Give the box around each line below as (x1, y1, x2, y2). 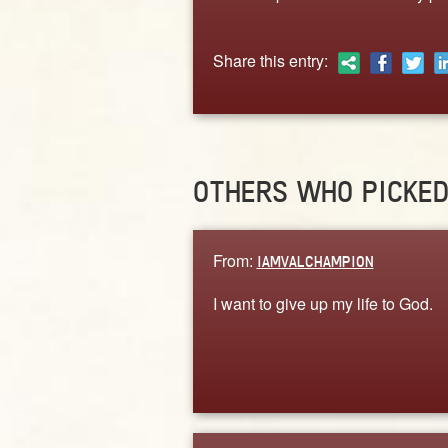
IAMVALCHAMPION (256, 251, 374, 271)
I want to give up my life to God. (212, 291, 433, 315)
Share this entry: (212, 48, 328, 72)
